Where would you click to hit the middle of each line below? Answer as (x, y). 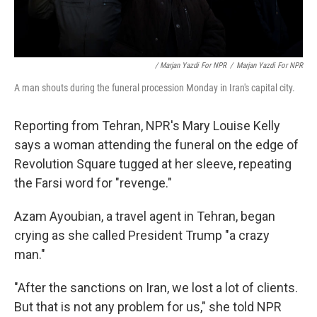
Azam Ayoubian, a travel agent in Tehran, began (145, 216)
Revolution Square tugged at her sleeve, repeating (153, 164)
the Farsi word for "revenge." (93, 183)
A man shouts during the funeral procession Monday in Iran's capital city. (155, 88)
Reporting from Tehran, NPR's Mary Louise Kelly (147, 126)
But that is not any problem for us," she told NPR (148, 307)
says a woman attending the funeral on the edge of (156, 145)
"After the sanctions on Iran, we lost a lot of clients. (156, 288)
